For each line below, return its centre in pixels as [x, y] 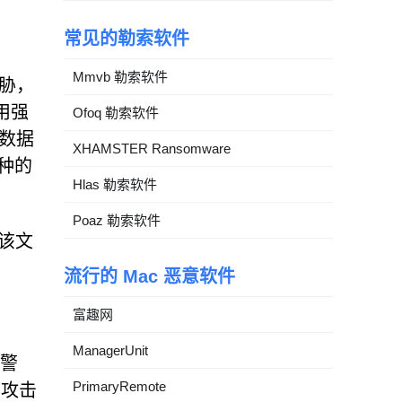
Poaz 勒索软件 [117, 220]
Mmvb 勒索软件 [120, 76]
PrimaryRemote [119, 386]
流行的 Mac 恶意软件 [149, 276]
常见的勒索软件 [127, 38]
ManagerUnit [110, 350]
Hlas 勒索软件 [115, 184]
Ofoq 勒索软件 [116, 112]
